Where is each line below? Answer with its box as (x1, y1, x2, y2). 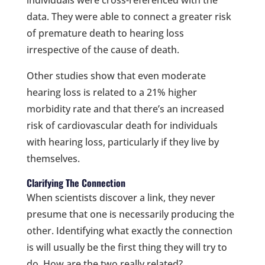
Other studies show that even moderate (26, 69, 206, 82)
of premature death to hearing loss (26, 26, 184, 40)
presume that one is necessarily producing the (26, 207, 234, 221)
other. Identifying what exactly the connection (26, 224, 232, 237)
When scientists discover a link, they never (26, 190, 215, 204)
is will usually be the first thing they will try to (26, 240, 227, 254)
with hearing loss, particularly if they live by (26, 135, 219, 148)
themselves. (26, 151, 80, 165)
